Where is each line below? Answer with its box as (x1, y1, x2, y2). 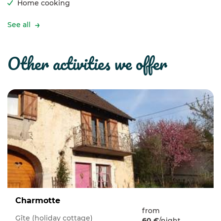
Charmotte (21, 196, 60, 205)
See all (7, 20, 31, 29)
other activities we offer (20, 49, 167, 77)
